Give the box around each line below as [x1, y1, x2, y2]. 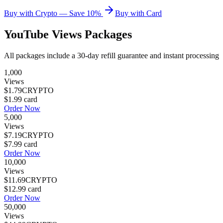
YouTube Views [4, 27, 82, 41]
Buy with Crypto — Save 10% [4, 8, 103, 17]
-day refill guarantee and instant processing [85, 51, 219, 60]
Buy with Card [115, 8, 162, 17]
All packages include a [4, 51, 77, 60]
